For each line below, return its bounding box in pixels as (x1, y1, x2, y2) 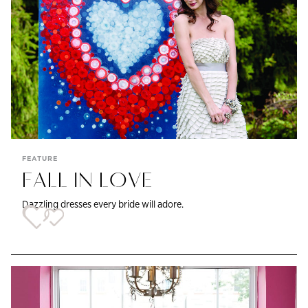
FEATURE (22, 154, 58, 164)
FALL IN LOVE (22, 170, 153, 192)
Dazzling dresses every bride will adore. (22, 197, 184, 211)
